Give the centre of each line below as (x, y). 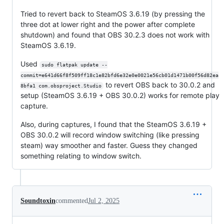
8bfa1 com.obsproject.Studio (61, 86)
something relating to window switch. (81, 156)
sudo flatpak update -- (74, 65)
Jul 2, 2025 (104, 201)
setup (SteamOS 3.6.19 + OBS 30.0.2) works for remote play (120, 95)
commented (72, 201)
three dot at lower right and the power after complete (108, 24)
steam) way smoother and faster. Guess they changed (109, 145)
